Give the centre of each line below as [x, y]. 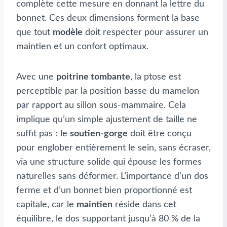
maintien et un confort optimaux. [82, 46]
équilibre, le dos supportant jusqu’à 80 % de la [108, 219]
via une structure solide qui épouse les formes [109, 162]
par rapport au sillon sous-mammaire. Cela [101, 105]
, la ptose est [156, 77]
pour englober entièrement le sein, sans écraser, [113, 148]
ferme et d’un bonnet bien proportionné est [104, 190]
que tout [34, 32]
